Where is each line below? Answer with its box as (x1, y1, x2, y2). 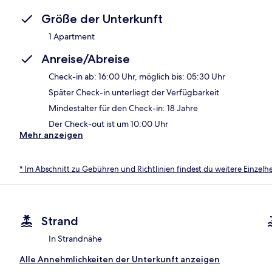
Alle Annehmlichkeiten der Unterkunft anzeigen (19, 254, 220, 265)
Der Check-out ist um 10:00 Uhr (49, 118, 168, 129)
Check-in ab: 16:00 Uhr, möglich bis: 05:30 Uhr (49, 70, 225, 82)
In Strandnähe (49, 233, 102, 245)
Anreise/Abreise (41, 51, 130, 66)
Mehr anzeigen (19, 129, 83, 140)
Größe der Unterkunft (41, 11, 163, 26)
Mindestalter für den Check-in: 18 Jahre (49, 102, 198, 114)
